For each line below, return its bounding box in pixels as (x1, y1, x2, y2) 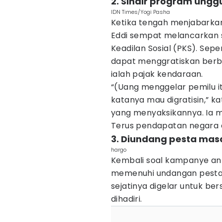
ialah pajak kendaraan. (111, 68, 203, 80)
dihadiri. (111, 193, 142, 205)
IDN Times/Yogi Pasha (111, 8, 170, 16)
